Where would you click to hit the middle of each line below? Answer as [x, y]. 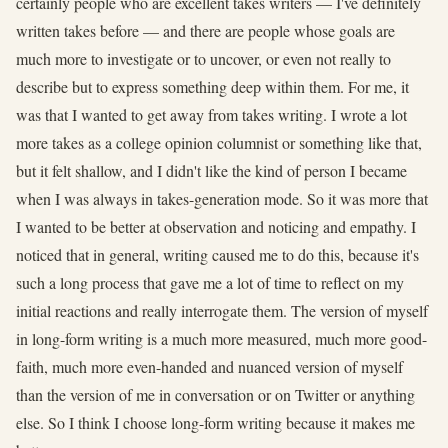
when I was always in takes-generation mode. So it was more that [222, 198]
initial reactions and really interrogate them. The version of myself [222, 310]
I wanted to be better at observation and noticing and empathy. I [216, 226]
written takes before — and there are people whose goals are [205, 30]
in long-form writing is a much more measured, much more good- [221, 338]
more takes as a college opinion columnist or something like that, [219, 142]
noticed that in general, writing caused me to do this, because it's [217, 254]
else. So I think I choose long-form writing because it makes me [215, 422]
